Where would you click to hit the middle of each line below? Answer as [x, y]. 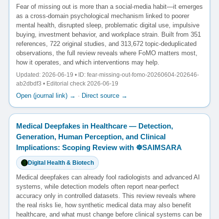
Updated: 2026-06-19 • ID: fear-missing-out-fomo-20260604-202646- [108, 75]
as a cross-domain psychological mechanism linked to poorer [103, 16]
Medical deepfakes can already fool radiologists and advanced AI [108, 177]
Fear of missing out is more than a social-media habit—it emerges [109, 7]
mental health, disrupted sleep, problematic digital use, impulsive [108, 25]
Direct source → [105, 96]
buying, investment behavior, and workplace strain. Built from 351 [109, 35]
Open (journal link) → [46, 96]
